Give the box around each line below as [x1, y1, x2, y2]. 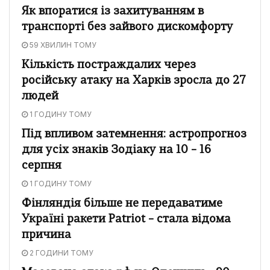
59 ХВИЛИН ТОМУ [28, 40, 96, 49]
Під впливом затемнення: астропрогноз [22, 128, 246, 140]
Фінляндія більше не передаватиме [22, 198, 222, 210]
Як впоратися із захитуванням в [22, 5, 204, 17]
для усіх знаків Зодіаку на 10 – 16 [22, 144, 211, 156]
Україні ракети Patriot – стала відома [22, 213, 231, 225]
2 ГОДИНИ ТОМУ [28, 248, 93, 257]
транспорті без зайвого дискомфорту [22, 21, 233, 33]
